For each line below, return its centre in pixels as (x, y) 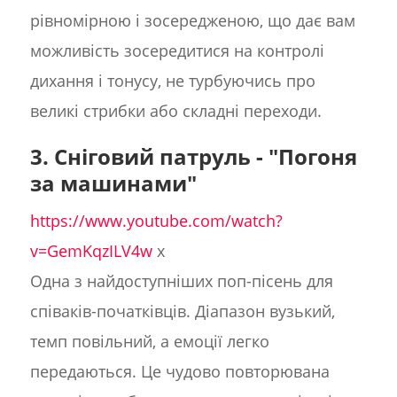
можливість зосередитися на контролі (177, 51)
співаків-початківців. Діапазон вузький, (182, 311)
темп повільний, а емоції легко (149, 342)
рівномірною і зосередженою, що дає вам (192, 21)
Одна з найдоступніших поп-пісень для (181, 281)
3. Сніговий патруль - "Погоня (193, 157)
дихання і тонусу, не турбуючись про (172, 81)
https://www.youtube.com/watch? (156, 221)
